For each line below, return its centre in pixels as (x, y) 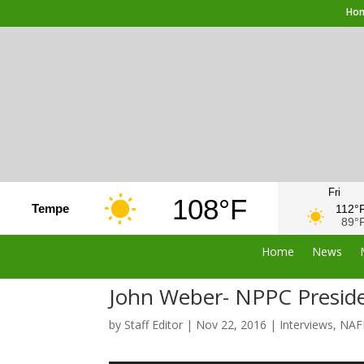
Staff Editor (154, 324)
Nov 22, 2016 (232, 324)
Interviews (307, 324)
